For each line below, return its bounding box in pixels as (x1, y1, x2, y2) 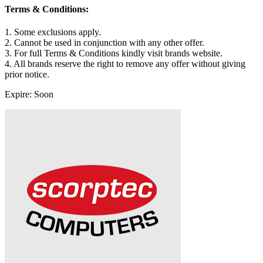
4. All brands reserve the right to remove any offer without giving (5, 59, 245, 69)
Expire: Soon (5, 89, 53, 100)
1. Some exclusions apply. (5, 27, 101, 38)
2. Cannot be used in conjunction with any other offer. (5, 38, 204, 48)
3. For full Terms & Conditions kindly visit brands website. (5, 48, 222, 59)
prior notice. (5, 69, 49, 80)
